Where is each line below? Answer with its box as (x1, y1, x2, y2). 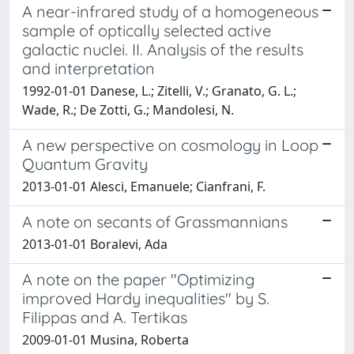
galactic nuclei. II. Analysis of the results (22, 39, 303, 59)
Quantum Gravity (22, 153, 148, 174)
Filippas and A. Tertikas (22, 307, 187, 327)
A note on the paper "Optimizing (22, 269, 254, 289)
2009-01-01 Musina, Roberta (22, 330, 189, 348)
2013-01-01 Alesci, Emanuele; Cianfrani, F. (22, 177, 265, 195)
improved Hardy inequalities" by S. (22, 288, 269, 308)
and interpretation (22, 58, 155, 78)
